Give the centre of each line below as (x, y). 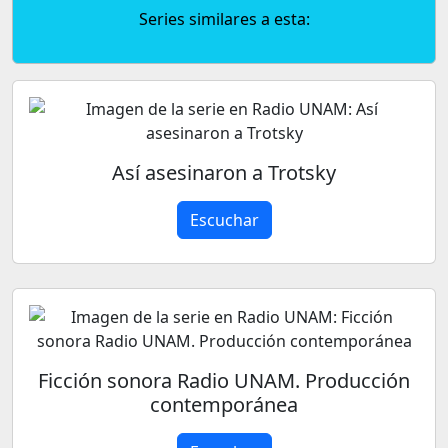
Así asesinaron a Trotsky (224, 172)
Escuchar (224, 220)
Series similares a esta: (224, 19)
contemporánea (224, 404)
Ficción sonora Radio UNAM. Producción (224, 380)
